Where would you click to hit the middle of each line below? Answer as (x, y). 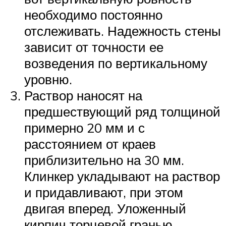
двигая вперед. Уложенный (105, 208)
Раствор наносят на (83, 95)
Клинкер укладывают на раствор (122, 176)
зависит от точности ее (94, 47)
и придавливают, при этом (104, 192)
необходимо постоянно (93, 15)
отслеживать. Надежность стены (123, 31)
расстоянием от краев (90, 144)
